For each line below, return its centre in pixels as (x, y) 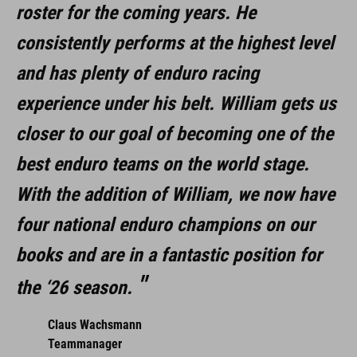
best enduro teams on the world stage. (163, 164)
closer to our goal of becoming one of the (175, 133)
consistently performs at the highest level (175, 43)
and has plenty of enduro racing (137, 73)
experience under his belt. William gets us (176, 103)
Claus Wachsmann (95, 324)
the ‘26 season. (74, 287)
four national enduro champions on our (165, 224)
